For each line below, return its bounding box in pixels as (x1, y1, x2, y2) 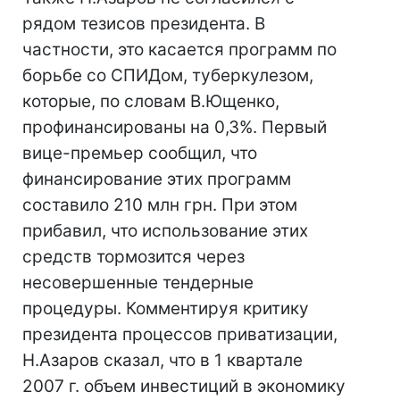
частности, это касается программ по (22, 39, 337, 60)
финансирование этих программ (22, 169, 291, 189)
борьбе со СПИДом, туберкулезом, (22, 65, 313, 86)
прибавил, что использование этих (22, 221, 308, 241)
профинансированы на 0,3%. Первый (22, 117, 327, 137)
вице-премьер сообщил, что (22, 143, 257, 163)
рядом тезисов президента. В (22, 13, 265, 34)
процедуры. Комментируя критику (22, 298, 309, 319)
